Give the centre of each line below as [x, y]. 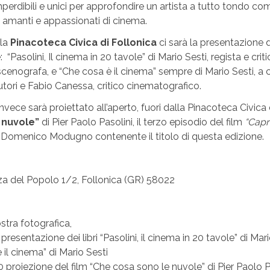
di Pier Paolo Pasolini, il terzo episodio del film [142, 122]
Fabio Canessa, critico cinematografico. [113, 86]
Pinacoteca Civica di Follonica [83, 43]
